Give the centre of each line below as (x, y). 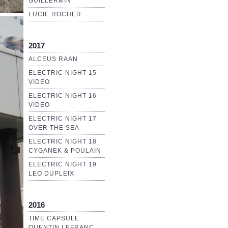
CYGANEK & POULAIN (65, 151)
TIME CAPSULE (54, 219)
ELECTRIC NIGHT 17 (63, 119)
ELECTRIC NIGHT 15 (63, 73)
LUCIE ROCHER (55, 15)
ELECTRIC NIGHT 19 (63, 165)
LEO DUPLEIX (51, 174)
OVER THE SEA (54, 128)
